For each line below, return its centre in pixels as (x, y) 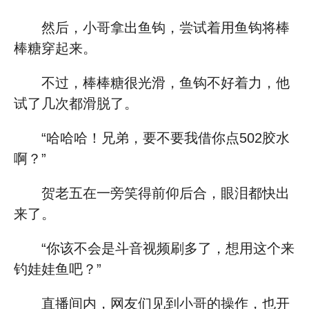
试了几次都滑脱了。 (76, 103)
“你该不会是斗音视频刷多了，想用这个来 (168, 248)
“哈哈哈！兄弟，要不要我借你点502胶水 (166, 138)
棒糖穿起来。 (55, 48)
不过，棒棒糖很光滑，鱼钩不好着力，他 (166, 83)
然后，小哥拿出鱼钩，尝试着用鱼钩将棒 (166, 28)
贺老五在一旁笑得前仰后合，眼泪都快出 (166, 193)
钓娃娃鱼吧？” (58, 269)
